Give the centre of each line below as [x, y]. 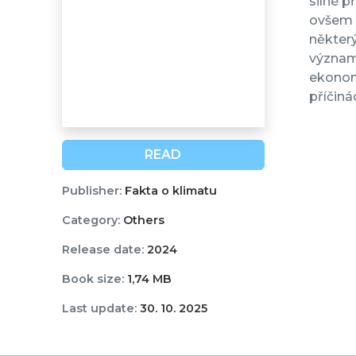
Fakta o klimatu [169, 191]
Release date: [103, 250]
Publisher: [91, 191]
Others [142, 221]
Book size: [93, 279]
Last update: [99, 309]
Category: [91, 221]
